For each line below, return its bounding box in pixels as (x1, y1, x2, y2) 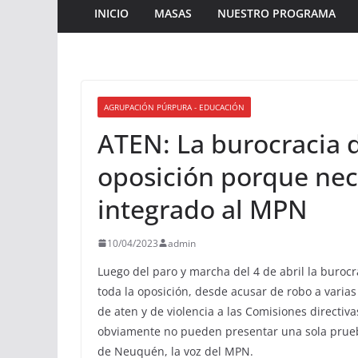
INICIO (94, 5, 129, 21)
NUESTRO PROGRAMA (217, 5, 336, 21)
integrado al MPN (97, 191, 308, 226)
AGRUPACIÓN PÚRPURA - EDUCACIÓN (104, 101, 245, 113)
